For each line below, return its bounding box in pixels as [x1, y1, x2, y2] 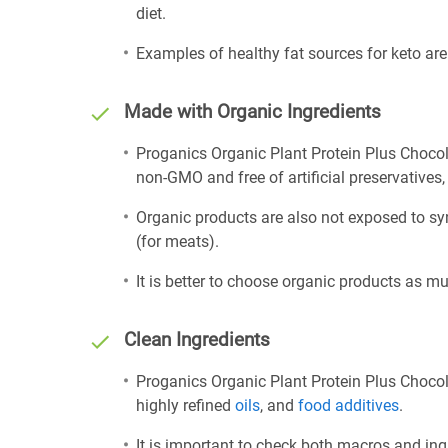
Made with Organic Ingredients [124, 101, 381, 123]
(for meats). [136, 232, 219, 251]
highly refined [136, 396, 235, 415]
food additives [298, 396, 399, 415]
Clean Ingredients [124, 329, 270, 351]
